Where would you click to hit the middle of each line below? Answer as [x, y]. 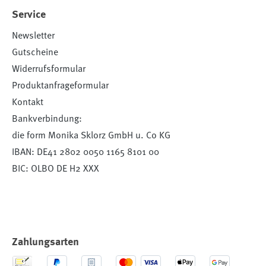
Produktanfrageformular [60, 86]
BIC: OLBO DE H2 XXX [56, 169]
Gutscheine [35, 53]
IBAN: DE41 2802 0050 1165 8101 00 [85, 152]
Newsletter [33, 36]
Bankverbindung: [47, 119]
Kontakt [28, 102]
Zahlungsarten [45, 242]
